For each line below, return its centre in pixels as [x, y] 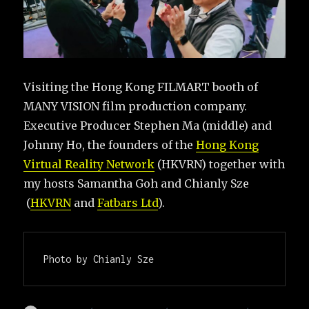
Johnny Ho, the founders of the [110, 144]
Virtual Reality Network [89, 164]
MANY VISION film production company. [136, 106]
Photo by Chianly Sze [99, 259]
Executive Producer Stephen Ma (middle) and [148, 125]
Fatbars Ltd [128, 202]
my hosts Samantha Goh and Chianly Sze [137, 183]
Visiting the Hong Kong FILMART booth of [141, 87]
